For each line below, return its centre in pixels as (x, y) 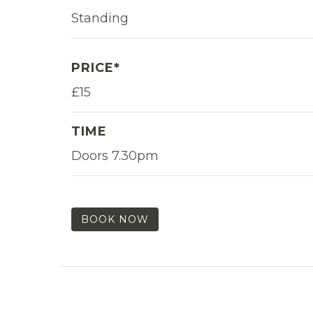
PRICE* (96, 67)
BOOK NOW (115, 219)
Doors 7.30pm (115, 155)
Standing (100, 18)
